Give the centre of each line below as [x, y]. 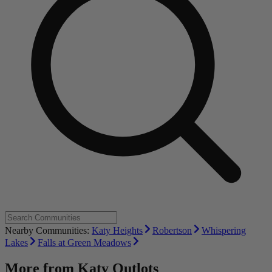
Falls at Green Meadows [84, 243]
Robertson [172, 231]
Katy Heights [117, 231]
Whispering [224, 231]
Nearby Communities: [48, 231]
